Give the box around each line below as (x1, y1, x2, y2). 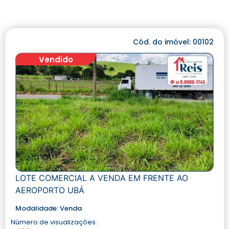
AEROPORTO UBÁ (15, 185, 84, 196)
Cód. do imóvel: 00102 (133, 36, 214, 47)
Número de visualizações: (11, 217, 97, 227)
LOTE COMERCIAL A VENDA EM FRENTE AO (15, 173, 188, 184)
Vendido (38, 54, 73, 65)
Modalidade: (15, 203, 60, 214)
